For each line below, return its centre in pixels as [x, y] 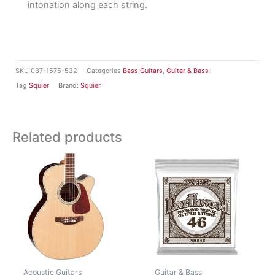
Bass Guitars [143, 71]
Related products [67, 137]
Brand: [69, 86]
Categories [104, 71]
